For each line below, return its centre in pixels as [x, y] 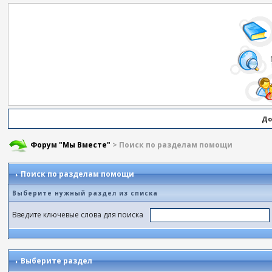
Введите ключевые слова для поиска [80, 214]
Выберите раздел [56, 261]
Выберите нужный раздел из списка [85, 193]
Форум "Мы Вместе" [71, 145]
